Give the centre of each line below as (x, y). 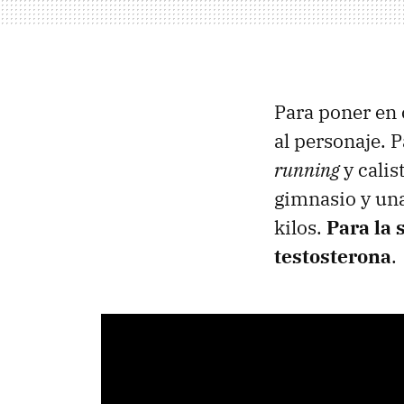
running (309, 169)
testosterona (333, 256)
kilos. (300, 227)
